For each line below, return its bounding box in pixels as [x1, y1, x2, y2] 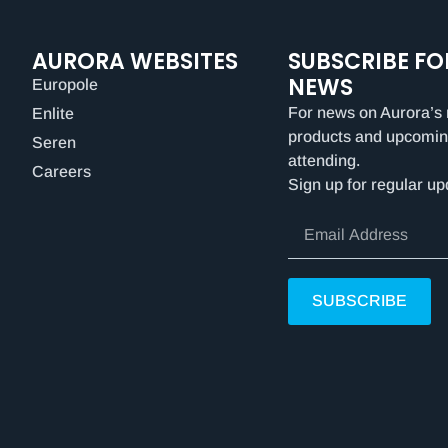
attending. [288, 152, 360, 170]
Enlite [32, 105, 74, 123]
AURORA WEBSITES [32, 46, 238, 78]
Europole [32, 76, 98, 94]
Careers [32, 163, 91, 181]
